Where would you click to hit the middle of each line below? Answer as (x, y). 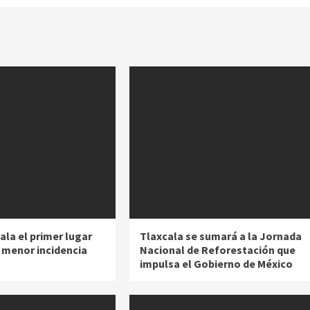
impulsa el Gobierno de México (216, 264)
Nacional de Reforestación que (217, 250)
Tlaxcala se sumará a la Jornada (220, 236)
